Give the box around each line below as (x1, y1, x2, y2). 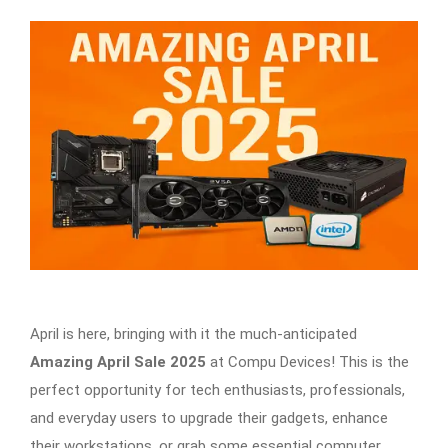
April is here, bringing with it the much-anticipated (30, 324, 357, 343)
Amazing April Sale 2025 (30, 352, 206, 371)
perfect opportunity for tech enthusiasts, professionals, (30, 380, 405, 399)
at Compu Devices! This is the (206, 352, 409, 371)
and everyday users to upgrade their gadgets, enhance (30, 408, 388, 427)
